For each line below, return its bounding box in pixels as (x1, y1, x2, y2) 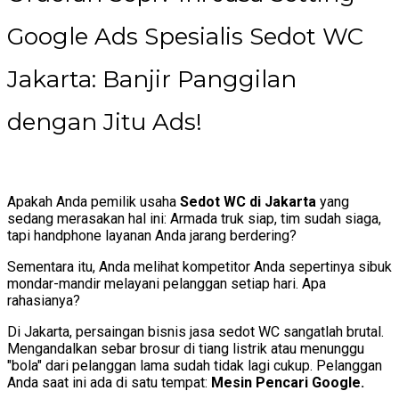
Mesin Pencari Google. (211, 374, 364, 392)
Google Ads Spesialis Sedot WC (7, 21, 363, 51)
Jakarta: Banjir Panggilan (7, 64, 297, 94)
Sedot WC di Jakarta (180, 193, 316, 211)
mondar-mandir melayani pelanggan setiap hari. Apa (7, 275, 326, 293)
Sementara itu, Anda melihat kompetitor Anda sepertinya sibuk (7, 258, 392, 276)
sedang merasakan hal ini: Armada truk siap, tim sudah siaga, (7, 210, 381, 228)
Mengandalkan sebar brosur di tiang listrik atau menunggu (7, 340, 364, 358)
